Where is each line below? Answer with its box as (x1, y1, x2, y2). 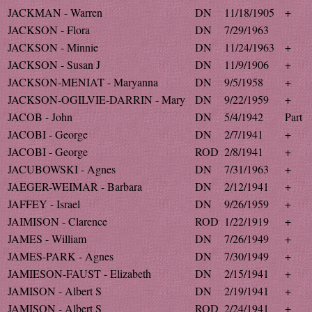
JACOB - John (8, 109, 72, 124)
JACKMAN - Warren (8, 5, 102, 19)
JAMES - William (8, 231, 86, 246)
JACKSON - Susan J (8, 57, 100, 72)
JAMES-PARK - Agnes (8, 249, 114, 263)
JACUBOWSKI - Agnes (8, 162, 116, 176)
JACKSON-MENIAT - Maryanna (8, 75, 158, 89)
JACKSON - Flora (8, 22, 90, 37)
